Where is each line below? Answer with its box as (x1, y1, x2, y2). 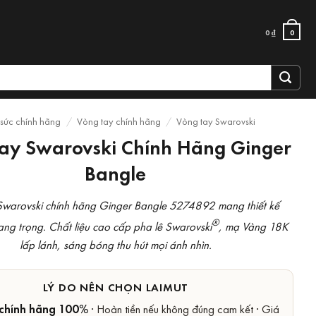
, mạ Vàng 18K (218, 217, 288, 234)
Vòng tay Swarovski (176, 114, 256, 128)
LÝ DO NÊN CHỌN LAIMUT (42, 279, 189, 295)
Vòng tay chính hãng (76, 114, 161, 128)
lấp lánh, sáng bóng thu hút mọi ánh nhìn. (19, 236, 212, 253)
